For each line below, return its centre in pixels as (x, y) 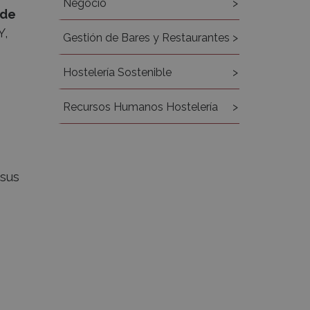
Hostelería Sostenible (117, 72)
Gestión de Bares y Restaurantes (146, 38)
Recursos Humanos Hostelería (140, 107)
